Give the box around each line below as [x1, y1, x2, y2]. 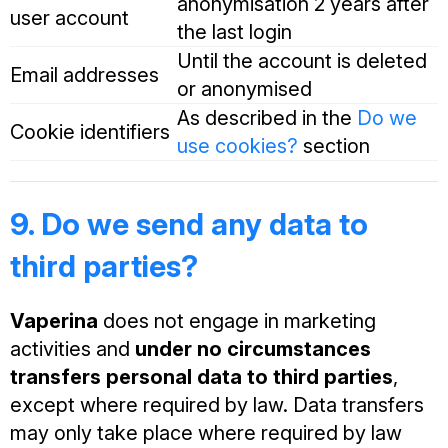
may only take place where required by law [10, 421, 402, 446]
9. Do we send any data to [10, 206, 368, 243]
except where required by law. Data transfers [10, 393, 424, 418]
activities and [10, 337, 135, 362]
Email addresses [10, 63, 159, 88]
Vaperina [10, 309, 98, 334]
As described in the [177, 106, 357, 131]
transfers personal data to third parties [10, 365, 393, 390]
